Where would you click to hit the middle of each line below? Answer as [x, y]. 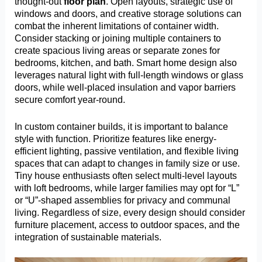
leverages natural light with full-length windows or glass [129, 75]
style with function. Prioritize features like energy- [116, 138]
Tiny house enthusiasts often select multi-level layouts [126, 175]
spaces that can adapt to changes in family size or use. [127, 163]
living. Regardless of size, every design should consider [130, 212]
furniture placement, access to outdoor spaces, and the [127, 224]
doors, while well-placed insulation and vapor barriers [125, 87]
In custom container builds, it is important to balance [122, 126]
